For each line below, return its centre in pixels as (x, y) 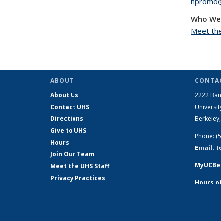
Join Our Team (73, 154)
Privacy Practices (78, 178)
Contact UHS (70, 107)
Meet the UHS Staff (80, 166)
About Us (64, 95)
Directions (67, 119)
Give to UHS (68, 130)
